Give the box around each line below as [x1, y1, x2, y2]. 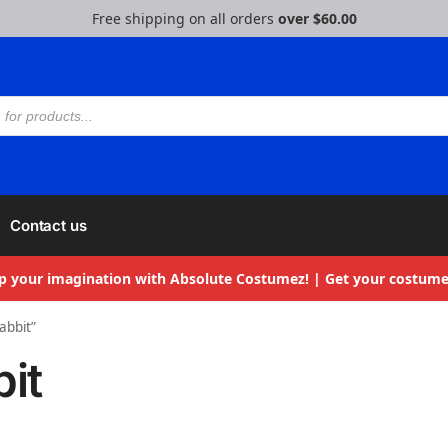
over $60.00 [277, 9, 357, 28]
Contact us [9, 216, 87, 235]
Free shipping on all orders [91, 9, 278, 28]
